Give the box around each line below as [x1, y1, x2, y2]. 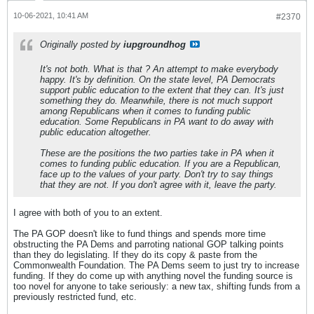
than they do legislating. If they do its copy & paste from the [13, 249, 257, 260]
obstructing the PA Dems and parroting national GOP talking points [13, 238, 284, 250]
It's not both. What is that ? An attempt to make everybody [40, 63, 278, 74]
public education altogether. [40, 126, 151, 137]
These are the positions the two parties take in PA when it [40, 147, 274, 158]
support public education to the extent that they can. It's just [40, 84, 284, 95]
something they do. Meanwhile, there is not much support [40, 95, 273, 106]
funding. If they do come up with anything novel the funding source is [13, 270, 293, 281]
